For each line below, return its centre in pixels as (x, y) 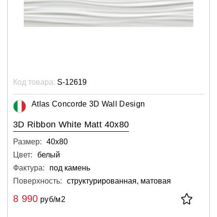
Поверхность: (38, 181)
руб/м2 (52, 199)
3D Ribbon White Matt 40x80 (71, 124)
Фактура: (29, 168)
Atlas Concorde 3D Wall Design (88, 104)
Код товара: (34, 82)
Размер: (27, 142)
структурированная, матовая (119, 181)
